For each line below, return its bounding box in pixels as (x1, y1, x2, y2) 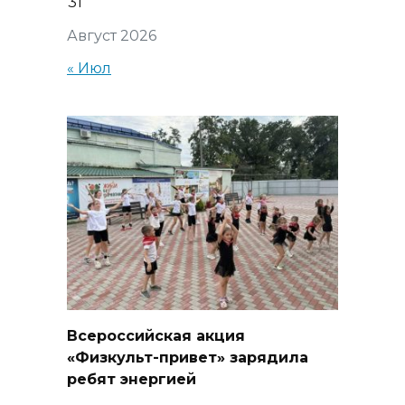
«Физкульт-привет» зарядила (67, 348, 308, 366)
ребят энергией (67, 370, 196, 388)
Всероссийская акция (67, 326, 245, 344)
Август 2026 (67, 27, 156, 45)
